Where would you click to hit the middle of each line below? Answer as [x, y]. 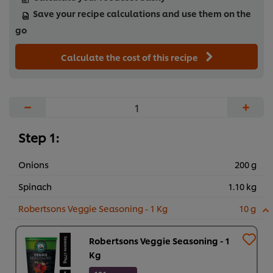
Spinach [35, 186]
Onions [34, 165]
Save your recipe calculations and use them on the [142, 13]
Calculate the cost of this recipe [130, 57]
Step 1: [38, 137]
